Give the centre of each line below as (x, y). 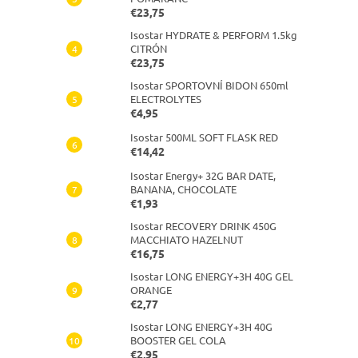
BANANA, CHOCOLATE (183, 189)
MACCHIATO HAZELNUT (187, 239)
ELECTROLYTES (166, 98)
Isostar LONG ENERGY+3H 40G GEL (212, 276)
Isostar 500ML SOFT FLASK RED (204, 137)
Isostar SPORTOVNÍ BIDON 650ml (209, 85)
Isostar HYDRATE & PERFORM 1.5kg (214, 34)
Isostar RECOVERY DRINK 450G (203, 225)
